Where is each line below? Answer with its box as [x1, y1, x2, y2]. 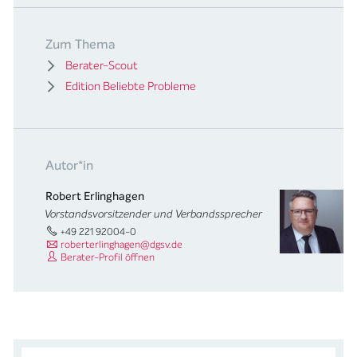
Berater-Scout [65, 57, 139, 73]
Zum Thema [45, 35, 116, 53]
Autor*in [45, 156, 94, 174]
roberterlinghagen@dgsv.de [58, 237, 183, 251]
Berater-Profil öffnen [58, 249, 155, 264]
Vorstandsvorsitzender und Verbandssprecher [45, 206, 264, 222]
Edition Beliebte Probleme [65, 78, 197, 94]
